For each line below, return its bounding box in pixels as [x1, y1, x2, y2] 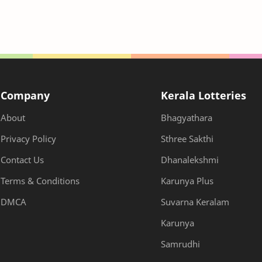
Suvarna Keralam [160, 196, 229, 208]
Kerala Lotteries [160, 88, 246, 103]
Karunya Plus [160, 175, 213, 187]
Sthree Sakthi [160, 133, 213, 145]
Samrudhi [160, 238, 200, 250]
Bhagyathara [160, 112, 212, 124]
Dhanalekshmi [160, 154, 219, 166]
